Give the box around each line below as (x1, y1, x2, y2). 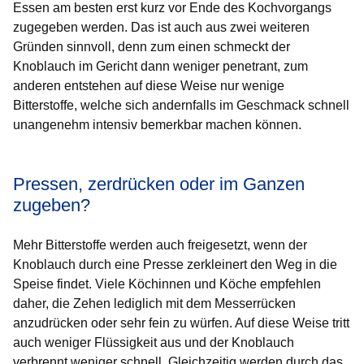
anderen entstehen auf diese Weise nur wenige (13, 79, 284, 93)
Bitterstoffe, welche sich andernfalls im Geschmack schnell (13, 98, 349, 112)
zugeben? (13, 195, 90, 215)
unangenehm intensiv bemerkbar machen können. (13, 118, 301, 132)
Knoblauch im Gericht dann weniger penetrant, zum (13, 59, 308, 73)
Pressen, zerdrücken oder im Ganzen (13, 174, 305, 194)
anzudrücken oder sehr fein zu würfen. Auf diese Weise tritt (13, 316, 349, 330)
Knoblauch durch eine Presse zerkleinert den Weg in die (13, 258, 337, 271)
